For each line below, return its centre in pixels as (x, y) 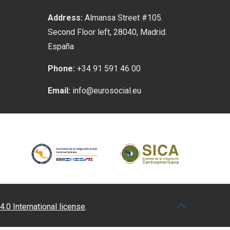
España (61, 47)
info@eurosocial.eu (106, 91)
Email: (59, 91)
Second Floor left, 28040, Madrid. (108, 32)
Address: (65, 18)
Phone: (62, 69)
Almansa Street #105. (123, 18)
